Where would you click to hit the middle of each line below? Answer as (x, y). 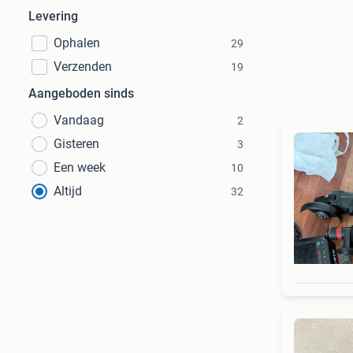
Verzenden (83, 67)
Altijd (68, 191)
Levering (53, 16)
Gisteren (76, 144)
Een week (80, 167)
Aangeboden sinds (81, 93)
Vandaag (79, 120)
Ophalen (77, 43)
